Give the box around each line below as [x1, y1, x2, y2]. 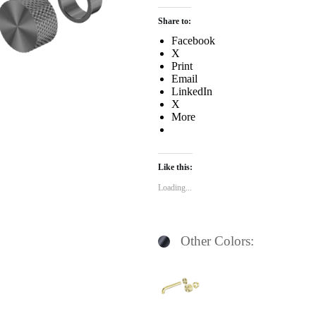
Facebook [171, 35, 216, 47]
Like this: [158, 162, 193, 173]
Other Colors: [181, 233, 254, 249]
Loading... [158, 183, 192, 193]
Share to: [158, 16, 191, 27]
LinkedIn [171, 85, 213, 98]
